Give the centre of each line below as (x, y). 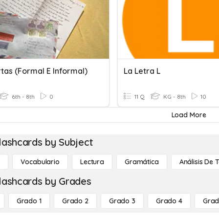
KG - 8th (174, 97)
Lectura (92, 162)
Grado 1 (29, 201)
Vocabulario (40, 162)
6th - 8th (22, 97)
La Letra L (142, 71)
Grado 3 (122, 201)
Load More (189, 115)
